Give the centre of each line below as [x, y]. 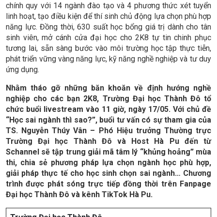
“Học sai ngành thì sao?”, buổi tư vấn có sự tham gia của [108, 120]
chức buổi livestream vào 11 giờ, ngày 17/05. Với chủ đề [108, 109]
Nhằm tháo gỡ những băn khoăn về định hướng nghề [108, 88]
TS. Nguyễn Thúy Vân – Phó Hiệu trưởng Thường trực [108, 131]
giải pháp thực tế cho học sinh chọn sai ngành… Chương [108, 173]
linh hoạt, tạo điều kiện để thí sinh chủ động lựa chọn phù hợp [108, 16]
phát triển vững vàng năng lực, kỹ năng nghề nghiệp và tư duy [108, 59]
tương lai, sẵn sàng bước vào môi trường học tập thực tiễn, [108, 48]
